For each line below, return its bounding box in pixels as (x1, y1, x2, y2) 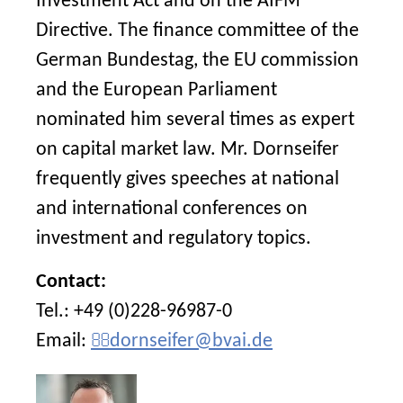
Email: (36, 331, 91, 352)
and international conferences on (36, 199, 308, 219)
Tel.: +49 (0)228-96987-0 (36, 301, 232, 322)
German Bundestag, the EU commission (36, 50, 359, 71)
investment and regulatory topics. (36, 228, 311, 249)
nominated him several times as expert (36, 110, 354, 130)
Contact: (36, 272, 106, 292)
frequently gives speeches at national (36, 169, 339, 190)
